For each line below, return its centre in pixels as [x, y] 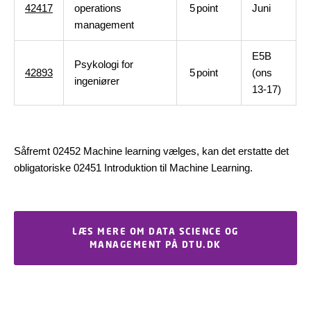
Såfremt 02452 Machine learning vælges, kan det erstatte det [151, 151]
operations [98, 8]
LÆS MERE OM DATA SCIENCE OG [155, 231]
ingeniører [97, 81]
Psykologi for [104, 64]
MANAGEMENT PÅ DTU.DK [155, 244]
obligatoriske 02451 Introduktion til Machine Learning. [133, 168]
